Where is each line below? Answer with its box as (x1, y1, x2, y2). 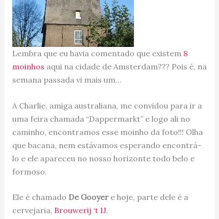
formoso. (12, 166, 47, 176)
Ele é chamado (12, 192, 68, 202)
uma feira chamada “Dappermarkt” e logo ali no (12, 113, 190, 124)
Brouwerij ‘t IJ (54, 205, 106, 216)
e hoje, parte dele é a (108, 192, 188, 202)
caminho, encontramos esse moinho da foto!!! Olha (12, 127, 203, 137)
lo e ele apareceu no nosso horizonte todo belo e (12, 153, 195, 163)
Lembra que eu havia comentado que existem (12, 48, 183, 58)
